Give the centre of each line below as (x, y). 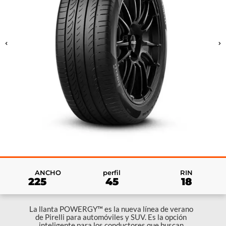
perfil (112, 173)
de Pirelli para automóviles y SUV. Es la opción (111, 217)
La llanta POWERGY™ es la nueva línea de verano (111, 209)
